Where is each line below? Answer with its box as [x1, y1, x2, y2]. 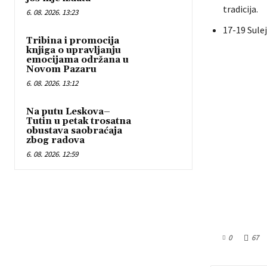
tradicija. [222, 3, 258, 15]
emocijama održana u [26, 54, 129, 66]
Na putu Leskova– [26, 105, 110, 117]
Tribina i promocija [26, 35, 119, 46]
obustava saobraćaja [26, 125, 122, 136]
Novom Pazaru [26, 63, 97, 75]
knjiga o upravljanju [26, 44, 121, 56]
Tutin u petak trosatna [26, 115, 131, 127]
